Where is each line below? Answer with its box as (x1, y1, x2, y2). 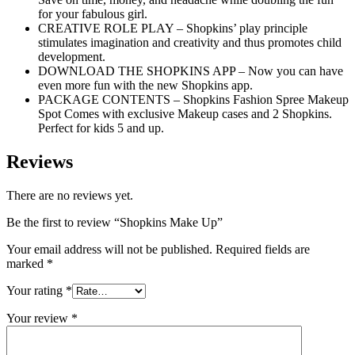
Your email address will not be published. (6, 242, 212, 257)
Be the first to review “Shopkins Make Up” (6, 216, 223, 230)
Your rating (6, 284, 66, 298)
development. (38, 50, 105, 64)
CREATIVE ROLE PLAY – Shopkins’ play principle (38, 21, 307, 36)
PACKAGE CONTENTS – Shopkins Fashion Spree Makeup (38, 93, 349, 107)
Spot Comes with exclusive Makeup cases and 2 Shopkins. (38, 107, 332, 121)
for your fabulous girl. (38, 7, 147, 21)
